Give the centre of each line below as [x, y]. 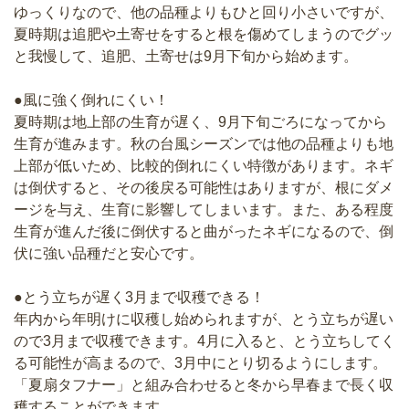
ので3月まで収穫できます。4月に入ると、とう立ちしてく [204, 341]
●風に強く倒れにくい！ [91, 100]
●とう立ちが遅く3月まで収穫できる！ [139, 298]
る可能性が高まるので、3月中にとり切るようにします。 [200, 363]
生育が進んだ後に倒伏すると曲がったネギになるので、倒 [204, 232]
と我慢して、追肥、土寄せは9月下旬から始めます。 [186, 57]
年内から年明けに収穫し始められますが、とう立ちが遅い [204, 320]
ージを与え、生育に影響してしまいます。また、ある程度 [204, 210]
